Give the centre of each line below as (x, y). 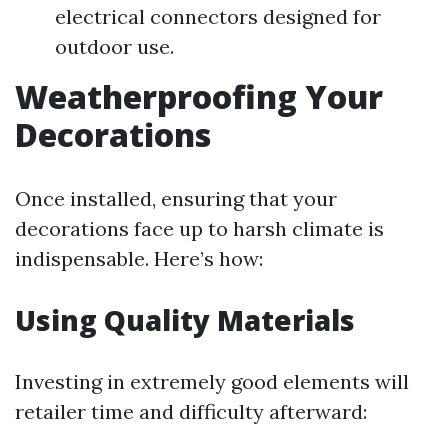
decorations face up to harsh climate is (199, 228)
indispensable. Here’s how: (139, 258)
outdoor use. (114, 46)
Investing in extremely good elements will (212, 381)
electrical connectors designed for (218, 16)
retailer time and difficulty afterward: (191, 411)
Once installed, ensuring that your (176, 198)
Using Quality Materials (185, 320)
